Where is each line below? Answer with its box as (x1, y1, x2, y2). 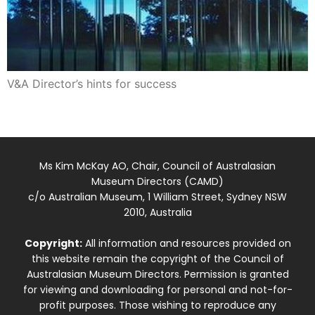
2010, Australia (123, 205, 192, 220)
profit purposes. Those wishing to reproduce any (39, 298, 276, 313)
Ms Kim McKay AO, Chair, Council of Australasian (39, 159, 276, 174)
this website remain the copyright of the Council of (31, 252, 284, 266)
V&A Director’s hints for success (7, 77, 176, 91)
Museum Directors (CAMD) (91, 174, 224, 189)
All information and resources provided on (82, 236, 291, 251)
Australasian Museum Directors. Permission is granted (26, 267, 289, 282)
